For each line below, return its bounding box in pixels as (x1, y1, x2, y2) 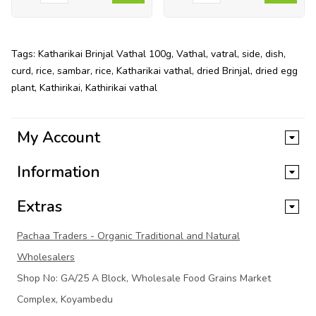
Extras (17, 195, 62, 217)
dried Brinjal (197, 63, 250, 78)
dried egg (255, 63, 298, 78)
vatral (211, 47, 237, 61)
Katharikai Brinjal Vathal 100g (38, 47, 171, 61)
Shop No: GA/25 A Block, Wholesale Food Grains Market (17, 271, 271, 285)
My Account (17, 126, 100, 148)
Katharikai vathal (116, 63, 192, 78)
